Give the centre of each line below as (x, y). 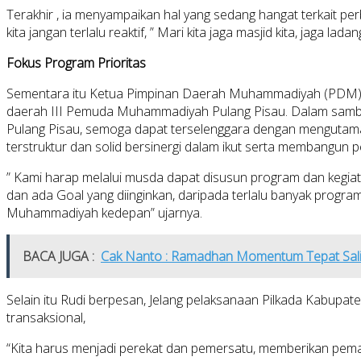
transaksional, (46, 317)
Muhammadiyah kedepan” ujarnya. (104, 212)
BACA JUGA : (58, 256)
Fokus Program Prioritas (76, 62)
